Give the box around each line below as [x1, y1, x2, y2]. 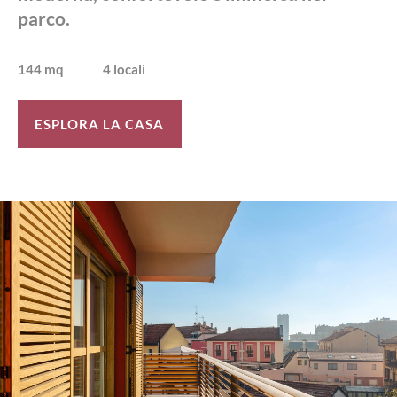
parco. [18, 6, 70, 29]
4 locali [111, 60, 145, 77]
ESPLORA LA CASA [35, 115, 165, 132]
